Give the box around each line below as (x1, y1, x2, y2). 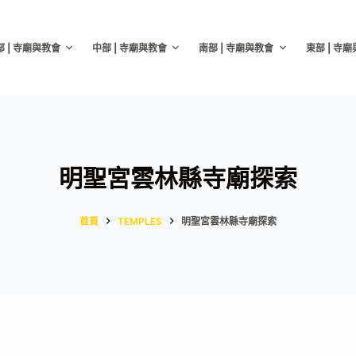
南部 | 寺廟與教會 (199, 41, 274, 54)
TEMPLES (118, 215, 162, 227)
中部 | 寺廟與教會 (91, 41, 167, 54)
